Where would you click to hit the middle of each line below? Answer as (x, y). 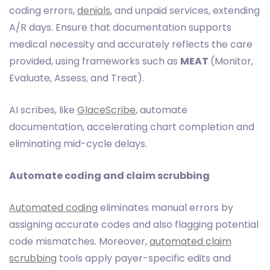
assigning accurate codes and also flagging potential (134, 224)
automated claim (190, 241)
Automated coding (53, 207)
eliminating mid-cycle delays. (78, 143)
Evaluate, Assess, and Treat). (77, 78)
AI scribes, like (43, 110)
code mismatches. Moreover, (79, 241)
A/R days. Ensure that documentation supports (120, 27)
